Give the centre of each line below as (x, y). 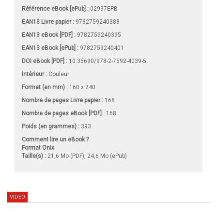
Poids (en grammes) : (51, 126)
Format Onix (38, 147)
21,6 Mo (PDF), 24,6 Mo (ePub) (86, 156)
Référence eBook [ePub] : (55, 8)
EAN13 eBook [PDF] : (49, 35)
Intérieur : (34, 74)
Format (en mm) (44, 87)
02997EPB (103, 8)
